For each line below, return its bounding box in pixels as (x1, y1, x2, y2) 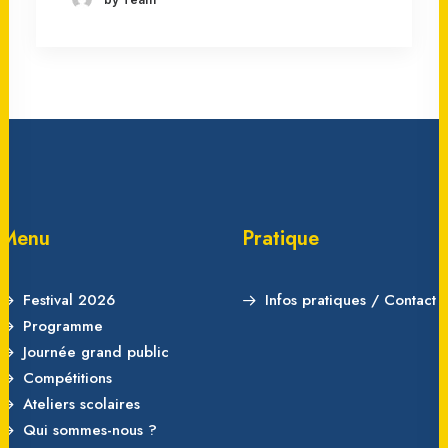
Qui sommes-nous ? (22, 419, 157, 441)
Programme (22, 315, 103, 337)
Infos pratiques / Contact (264, 289, 436, 311)
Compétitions (22, 367, 112, 389)
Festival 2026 (22, 289, 115, 311)
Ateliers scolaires (22, 393, 140, 415)
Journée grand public (22, 341, 169, 363)
